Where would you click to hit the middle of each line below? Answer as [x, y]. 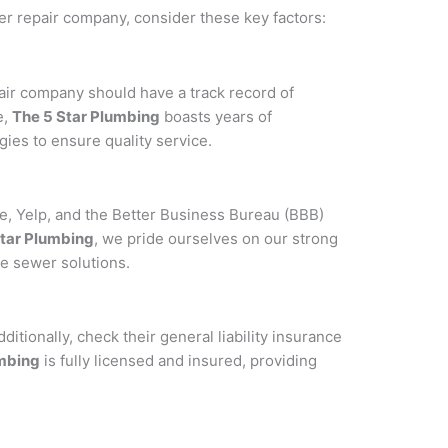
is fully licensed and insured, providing [178, 361]
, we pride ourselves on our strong [216, 238]
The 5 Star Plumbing [86, 116]
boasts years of [216, 116]
